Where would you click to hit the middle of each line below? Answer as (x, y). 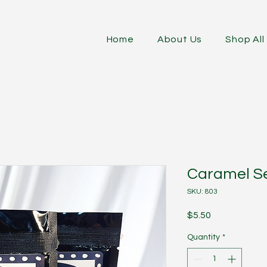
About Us (180, 39)
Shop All (245, 39)
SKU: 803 (202, 192)
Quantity (204, 237)
